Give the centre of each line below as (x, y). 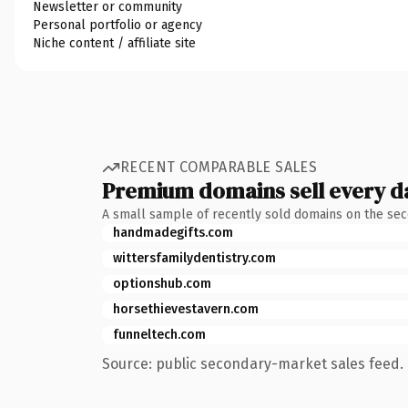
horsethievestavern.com (186, 309)
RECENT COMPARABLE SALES (219, 167)
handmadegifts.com (173, 232)
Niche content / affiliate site (114, 43)
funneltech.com (159, 334)
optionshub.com (162, 283)
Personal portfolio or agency (117, 25)
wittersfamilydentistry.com (194, 258)
